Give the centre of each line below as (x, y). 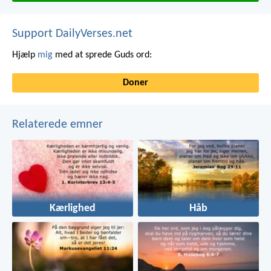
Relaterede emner (57, 124)
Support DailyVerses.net (72, 34)
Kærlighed (73, 209)
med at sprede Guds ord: (102, 55)
